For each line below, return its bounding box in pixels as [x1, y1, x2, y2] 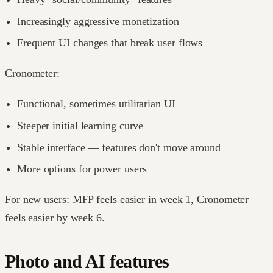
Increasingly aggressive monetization [17, 15, 179, 27]
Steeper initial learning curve [17, 119, 144, 132]
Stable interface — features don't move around [17, 141, 221, 154]
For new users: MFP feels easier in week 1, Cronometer [5, 193, 249, 206]
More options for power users [17, 163, 147, 175]
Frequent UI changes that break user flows [17, 37, 203, 49]
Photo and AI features [5, 252, 169, 272]
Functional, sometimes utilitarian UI [17, 97, 175, 110]
